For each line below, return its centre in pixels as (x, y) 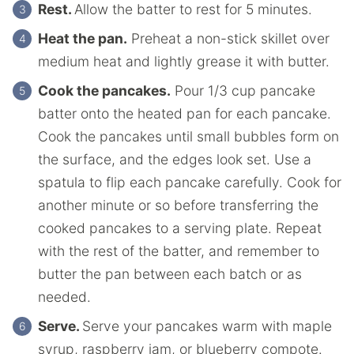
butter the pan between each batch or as (170, 273)
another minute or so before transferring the (178, 205)
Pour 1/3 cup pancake (243, 90)
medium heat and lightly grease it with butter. (184, 61)
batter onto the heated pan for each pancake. (185, 113)
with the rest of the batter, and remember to (179, 250)
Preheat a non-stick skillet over (228, 38)
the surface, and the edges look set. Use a (175, 159)
